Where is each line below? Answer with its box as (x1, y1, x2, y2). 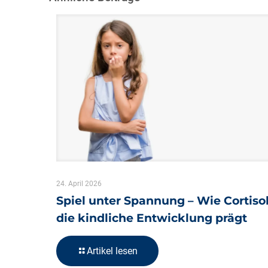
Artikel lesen (87, 245, 138, 257)
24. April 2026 (56, 179, 102, 188)
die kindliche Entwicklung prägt (56, 211, 247, 226)
